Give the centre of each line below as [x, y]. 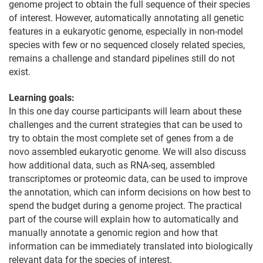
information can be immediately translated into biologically [131, 247]
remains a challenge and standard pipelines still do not [122, 58]
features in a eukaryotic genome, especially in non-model [126, 31]
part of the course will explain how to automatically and [124, 220]
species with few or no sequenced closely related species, [127, 45]
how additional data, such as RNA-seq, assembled [112, 166]
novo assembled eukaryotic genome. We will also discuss [127, 152]
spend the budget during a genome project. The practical [125, 206]
